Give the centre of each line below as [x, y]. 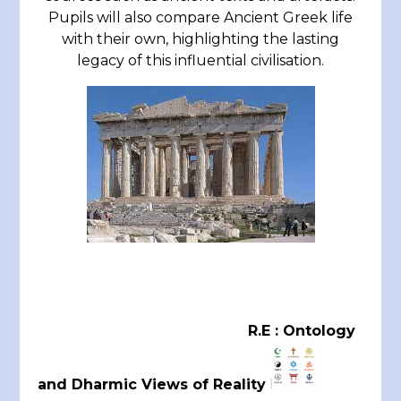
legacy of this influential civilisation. [200, 61]
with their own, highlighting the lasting [200, 39]
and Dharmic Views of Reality [154, 384]
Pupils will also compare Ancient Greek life [200, 18]
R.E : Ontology [233, 331]
